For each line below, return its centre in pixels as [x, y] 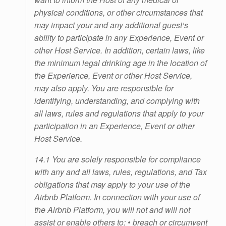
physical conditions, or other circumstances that [119, 13]
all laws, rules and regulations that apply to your [119, 114]
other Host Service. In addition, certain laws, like [120, 50]
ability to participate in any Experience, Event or [119, 38]
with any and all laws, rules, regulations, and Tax [121, 172]
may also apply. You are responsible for [104, 88]
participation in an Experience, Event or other [115, 126]
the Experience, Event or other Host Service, [113, 76]
